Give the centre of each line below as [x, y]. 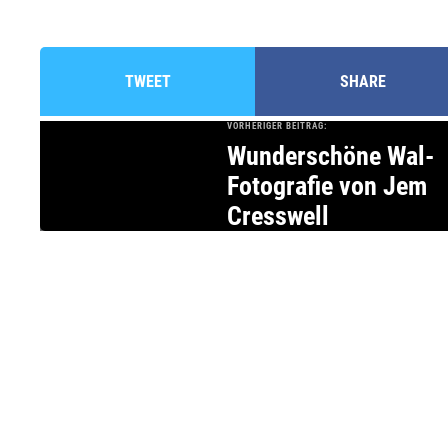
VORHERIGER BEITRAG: [277, 126]
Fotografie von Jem [327, 186]
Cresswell [278, 216]
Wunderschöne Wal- [331, 156]
